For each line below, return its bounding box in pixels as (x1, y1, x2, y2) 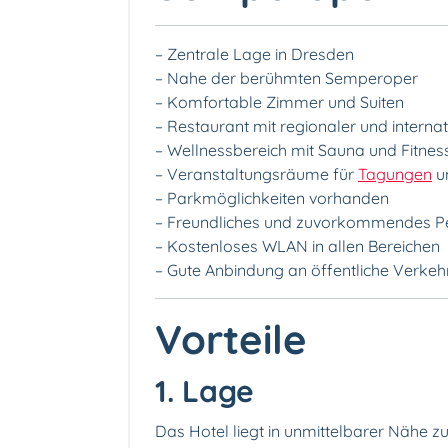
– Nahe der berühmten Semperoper (155, 68, 418, 89)
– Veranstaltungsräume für (155, 164, 358, 185)
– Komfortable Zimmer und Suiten (155, 92, 404, 113)
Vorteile (155, 314, 307, 365)
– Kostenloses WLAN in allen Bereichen (155, 236, 440, 257)
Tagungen (358, 164, 432, 185)
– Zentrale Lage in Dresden (155, 44, 354, 65)
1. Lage (155, 372, 254, 411)
